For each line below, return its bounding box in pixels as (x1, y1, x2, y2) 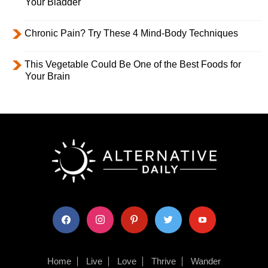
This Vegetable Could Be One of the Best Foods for (25, 59, 241, 69)
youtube (188, 210, 216, 220)
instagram (86, 210, 120, 220)
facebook (51, 210, 84, 220)
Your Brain (25, 71, 70, 81)
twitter (154, 210, 175, 220)
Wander (191, 256, 221, 267)
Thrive (151, 256, 176, 267)
